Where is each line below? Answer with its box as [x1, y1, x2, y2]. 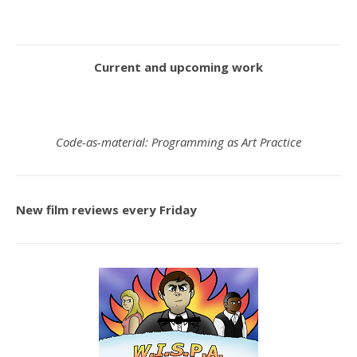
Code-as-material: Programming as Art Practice [56, 134, 301, 150]
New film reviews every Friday [16, 202, 197, 218]
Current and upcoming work [94, 59, 263, 75]
